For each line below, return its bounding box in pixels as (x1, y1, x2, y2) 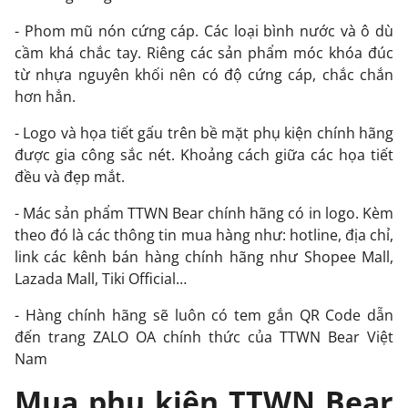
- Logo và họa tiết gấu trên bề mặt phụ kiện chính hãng (15, 122, 393, 143)
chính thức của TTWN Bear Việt (156, 326, 393, 347)
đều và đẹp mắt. (15, 166, 125, 187)
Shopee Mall (303, 246, 391, 267)
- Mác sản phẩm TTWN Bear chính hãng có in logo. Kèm (15, 202, 393, 223)
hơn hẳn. (15, 86, 76, 107)
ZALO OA (93, 326, 156, 347)
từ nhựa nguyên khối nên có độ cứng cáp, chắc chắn (15, 64, 393, 85)
